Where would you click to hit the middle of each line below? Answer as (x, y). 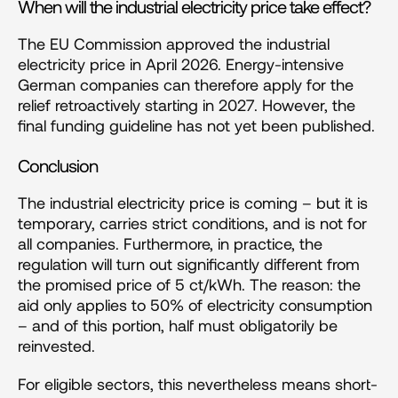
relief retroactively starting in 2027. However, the (187, 104)
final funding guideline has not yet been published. (196, 125)
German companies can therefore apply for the (186, 84)
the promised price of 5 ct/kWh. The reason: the (189, 284)
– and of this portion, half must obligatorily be (178, 325)
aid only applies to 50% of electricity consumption (195, 304)
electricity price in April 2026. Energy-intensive (181, 64)
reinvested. (56, 345)
